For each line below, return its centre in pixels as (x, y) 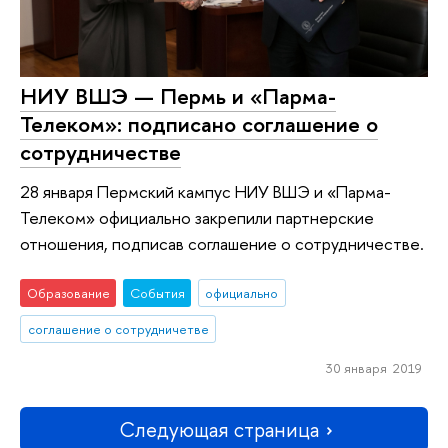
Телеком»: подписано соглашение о (199, 123)
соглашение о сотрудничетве (118, 328)
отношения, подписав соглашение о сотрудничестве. (222, 244)
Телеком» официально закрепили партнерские (197, 218)
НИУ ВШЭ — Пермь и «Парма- (178, 95)
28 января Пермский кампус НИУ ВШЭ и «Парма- (205, 192)
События (157, 292)
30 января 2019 (373, 368)
